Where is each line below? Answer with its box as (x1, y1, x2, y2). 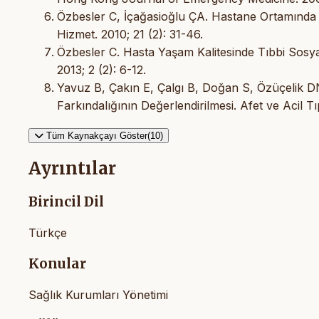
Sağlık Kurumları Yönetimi (28, 287, 168, 302)
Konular (28, 255, 86, 272)
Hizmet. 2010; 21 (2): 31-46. (57, 26, 203, 41)
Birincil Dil (28, 194, 104, 211)
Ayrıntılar (28, 157, 116, 180)
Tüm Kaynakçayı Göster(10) (46, 130, 163, 141)
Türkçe (28, 226, 67, 241)
